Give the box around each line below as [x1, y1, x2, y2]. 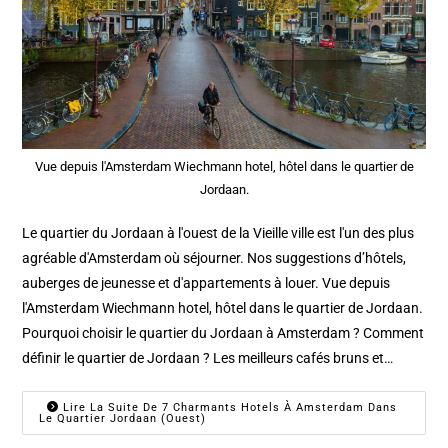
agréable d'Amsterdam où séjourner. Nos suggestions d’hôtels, [22, 250, 407, 267]
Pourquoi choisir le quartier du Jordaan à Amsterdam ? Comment [22, 325, 425, 342]
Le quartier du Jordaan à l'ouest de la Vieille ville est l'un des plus [22, 225, 415, 242]
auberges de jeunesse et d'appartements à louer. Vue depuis [22, 275, 391, 292]
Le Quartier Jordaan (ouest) [39, 412, 207, 426]
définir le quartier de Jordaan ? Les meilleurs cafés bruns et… [22, 350, 394, 367]
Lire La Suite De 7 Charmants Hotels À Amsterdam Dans [59, 401, 398, 415]
